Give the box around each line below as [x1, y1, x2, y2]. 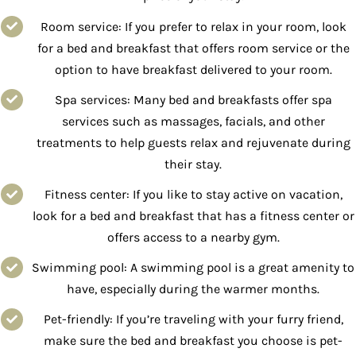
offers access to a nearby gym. [106, 229, 280, 245]
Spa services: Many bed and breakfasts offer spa [54, 91, 332, 107]
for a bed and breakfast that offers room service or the [37, 40, 350, 56]
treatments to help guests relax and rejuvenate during [36, 134, 350, 150]
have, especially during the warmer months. [67, 281, 320, 297]
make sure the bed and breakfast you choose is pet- [44, 333, 343, 349]
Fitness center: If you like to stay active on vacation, [44, 186, 342, 202]
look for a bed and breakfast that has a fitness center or [32, 207, 354, 223]
